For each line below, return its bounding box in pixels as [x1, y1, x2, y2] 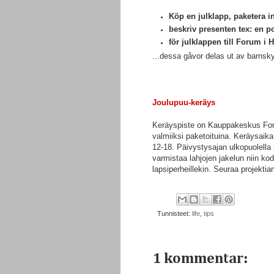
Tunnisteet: [157, 209, 192, 217]
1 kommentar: [152, 251, 248, 266]
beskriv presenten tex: [169, 24, 255, 34]
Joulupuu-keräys [152, 98, 215, 108]
